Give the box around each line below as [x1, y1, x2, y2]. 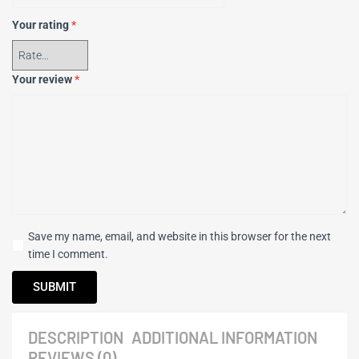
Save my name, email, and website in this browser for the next [28, 230, 332, 244]
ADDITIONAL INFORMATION [131, 328, 317, 348]
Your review [12, 73, 75, 87]
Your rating [12, 18, 71, 32]
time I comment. [28, 248, 109, 261]
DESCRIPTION [28, 328, 123, 348]
